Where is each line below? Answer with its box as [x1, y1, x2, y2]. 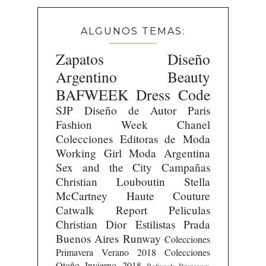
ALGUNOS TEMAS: [81, 26, 185, 37]
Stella [184, 174, 211, 189]
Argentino [55, 66, 117, 87]
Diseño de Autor [84, 103, 177, 118]
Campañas [161, 160, 211, 175]
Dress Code [136, 84, 211, 105]
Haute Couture [126, 188, 211, 204]
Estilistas [135, 217, 175, 232]
